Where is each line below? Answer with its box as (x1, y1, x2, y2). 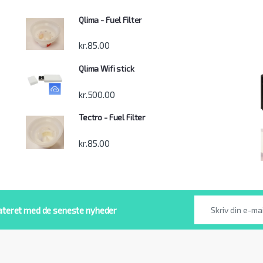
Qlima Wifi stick (79, 63, 134, 74)
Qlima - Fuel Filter (79, 15, 142, 25)
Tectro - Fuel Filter (79, 112, 146, 123)
